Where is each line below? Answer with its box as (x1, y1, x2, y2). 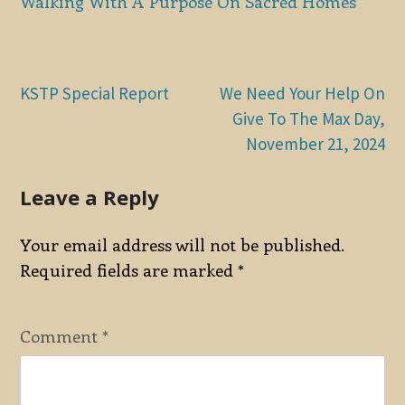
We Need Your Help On (219, 82, 385, 105)
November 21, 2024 (245, 133, 385, 155)
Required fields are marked (20, 258, 239, 281)
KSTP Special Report (20, 82, 170, 105)
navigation (19, 113, 134, 161)
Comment (20, 324, 103, 347)
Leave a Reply (20, 183, 160, 212)
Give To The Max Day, (231, 108, 385, 130)
